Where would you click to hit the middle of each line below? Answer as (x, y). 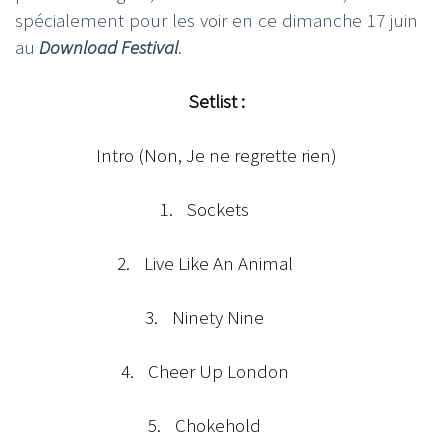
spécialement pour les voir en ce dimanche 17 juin (216, 19)
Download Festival (108, 46)
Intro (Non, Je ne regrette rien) (216, 154)
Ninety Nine (218, 316)
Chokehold (218, 424)
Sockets (218, 208)
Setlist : (216, 100)
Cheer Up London (218, 370)
